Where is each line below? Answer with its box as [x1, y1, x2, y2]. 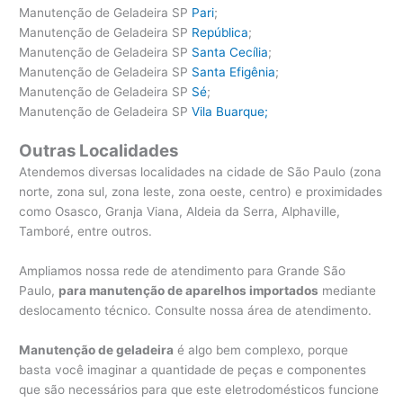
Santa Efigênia [192, 65, 276, 80]
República [192, 25, 249, 40]
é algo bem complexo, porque [174, 342, 349, 357]
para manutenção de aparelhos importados [58, 283, 319, 299]
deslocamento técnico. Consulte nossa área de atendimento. [19, 303, 372, 318]
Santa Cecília [192, 45, 269, 60]
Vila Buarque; [192, 104, 269, 120]
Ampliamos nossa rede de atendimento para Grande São [19, 264, 346, 279]
